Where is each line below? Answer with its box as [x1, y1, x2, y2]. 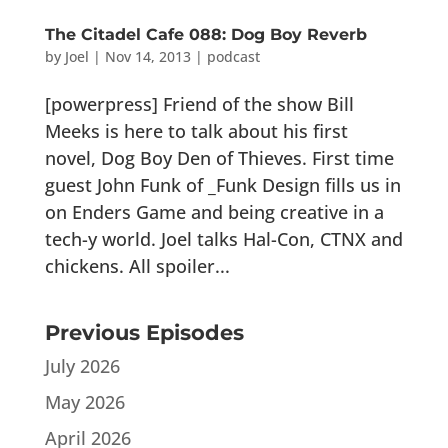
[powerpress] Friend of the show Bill [44, 92, 354, 117]
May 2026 [44, 390, 125, 415]
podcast [206, 47, 260, 67]
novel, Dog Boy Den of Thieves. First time [44, 146, 394, 171]
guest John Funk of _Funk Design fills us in [44, 173, 401, 198]
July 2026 [44, 354, 120, 379]
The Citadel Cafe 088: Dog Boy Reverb [44, 25, 367, 45]
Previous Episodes [44, 320, 244, 346]
